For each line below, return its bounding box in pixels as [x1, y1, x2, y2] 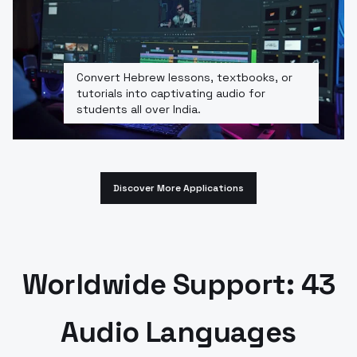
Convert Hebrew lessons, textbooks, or [76, 69, 292, 84]
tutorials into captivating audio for [76, 85, 265, 100]
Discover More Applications [113, 181, 244, 194]
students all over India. [76, 101, 201, 116]
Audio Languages [61, 313, 296, 351]
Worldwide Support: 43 [22, 265, 335, 303]
